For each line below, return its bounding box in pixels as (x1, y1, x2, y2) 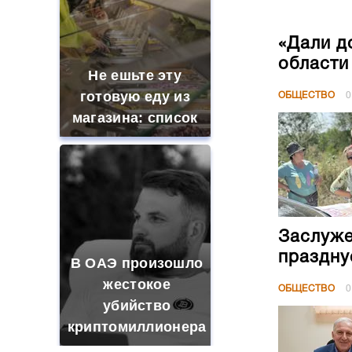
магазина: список (71, 110, 198, 126)
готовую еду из (79, 89, 190, 104)
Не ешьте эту (88, 68, 182, 83)
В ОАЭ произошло (70, 255, 203, 271)
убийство (102, 298, 171, 313)
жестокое (103, 277, 170, 292)
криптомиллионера (67, 319, 207, 335)
